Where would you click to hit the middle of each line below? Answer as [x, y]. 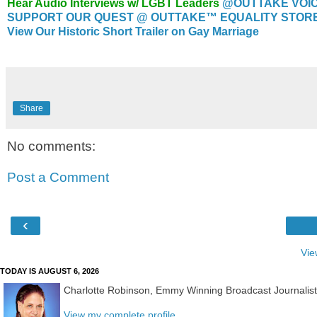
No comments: [51, 146]
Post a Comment [58, 177]
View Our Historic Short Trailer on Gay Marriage [133, 32]
